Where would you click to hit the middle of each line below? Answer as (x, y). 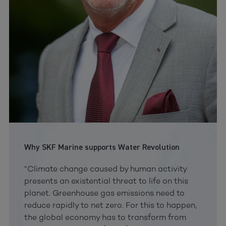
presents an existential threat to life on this (106, 181)
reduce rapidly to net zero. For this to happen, (110, 205)
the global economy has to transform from (105, 217)
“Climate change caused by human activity (105, 168)
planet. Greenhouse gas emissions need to (104, 193)
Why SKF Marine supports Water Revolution (102, 148)
